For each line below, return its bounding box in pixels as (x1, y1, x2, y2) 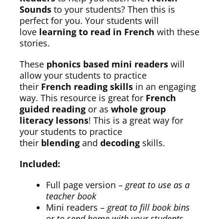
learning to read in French (39, 26, 154, 38)
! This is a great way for (88, 114, 183, 127)
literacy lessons (20, 114, 88, 127)
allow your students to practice (20, 69, 147, 82)
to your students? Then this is (54, 3, 175, 16)
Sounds (20, 3, 54, 16)
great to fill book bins (107, 201, 190, 214)
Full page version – (46, 179, 123, 191)
